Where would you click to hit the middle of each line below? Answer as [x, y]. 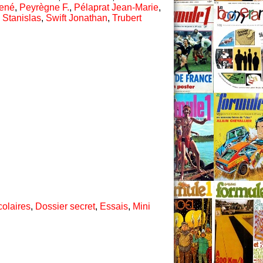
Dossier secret [65, 206]
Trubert [127, 18]
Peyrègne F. [44, 8]
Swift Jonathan [77, 18]
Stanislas [22, 18]
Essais [114, 206]
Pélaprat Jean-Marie [116, 8]
